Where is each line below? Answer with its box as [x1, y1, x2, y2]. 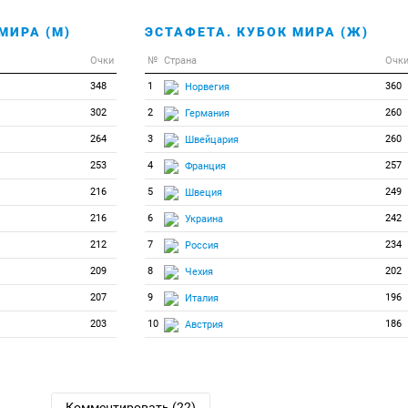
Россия [184, 239, 219, 251]
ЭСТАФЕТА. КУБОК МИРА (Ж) [144, 25, 369, 39]
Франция [184, 159, 226, 172]
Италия [184, 291, 219, 304]
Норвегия [184, 80, 229, 93]
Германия [184, 107, 229, 119]
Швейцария [184, 133, 239, 146]
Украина [184, 212, 223, 225]
